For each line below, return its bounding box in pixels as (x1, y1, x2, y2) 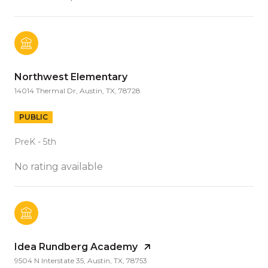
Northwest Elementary (14, 71, 127, 83)
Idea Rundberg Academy (14, 240, 138, 252)
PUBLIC (19, 112, 48, 121)
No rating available (14, 160, 103, 172)
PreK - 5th (14, 136, 56, 147)
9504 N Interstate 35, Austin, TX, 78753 (14, 255, 147, 265)
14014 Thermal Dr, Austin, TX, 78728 (14, 86, 141, 95)
